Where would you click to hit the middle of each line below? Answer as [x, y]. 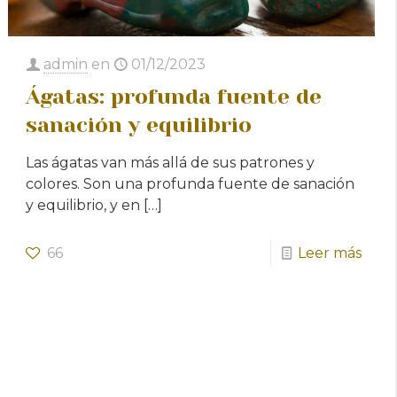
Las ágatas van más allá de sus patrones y [171, 162]
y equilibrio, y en [83, 205]
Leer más [329, 253]
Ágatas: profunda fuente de [174, 96]
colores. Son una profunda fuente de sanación [191, 183]
